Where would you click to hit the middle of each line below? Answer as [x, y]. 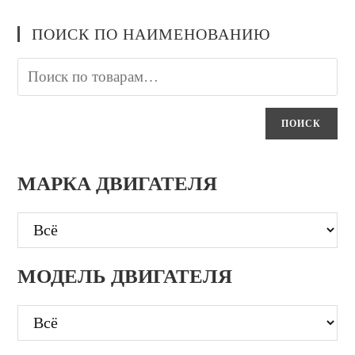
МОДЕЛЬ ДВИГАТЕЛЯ [125, 277]
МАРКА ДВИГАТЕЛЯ [118, 184]
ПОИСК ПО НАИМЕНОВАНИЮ [152, 34]
